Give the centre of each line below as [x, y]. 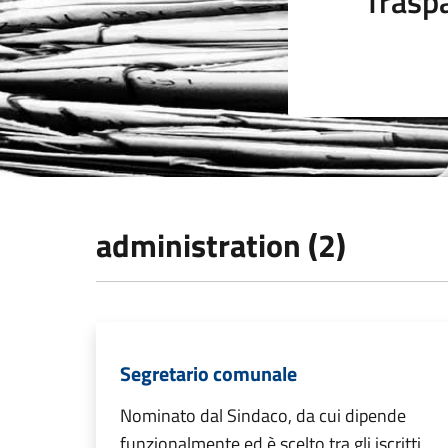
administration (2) [221, 245]
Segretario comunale [208, 373]
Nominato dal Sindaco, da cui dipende [263, 415]
